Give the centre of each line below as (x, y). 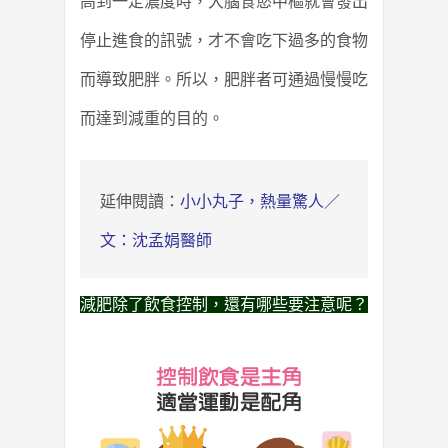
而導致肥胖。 (128, 79)
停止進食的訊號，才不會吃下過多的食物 (224, 40)
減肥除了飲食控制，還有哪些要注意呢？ (224, 304)
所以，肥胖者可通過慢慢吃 (272, 79)
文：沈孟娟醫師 (156, 240)
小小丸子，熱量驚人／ (260, 201)
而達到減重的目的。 (152, 118)
